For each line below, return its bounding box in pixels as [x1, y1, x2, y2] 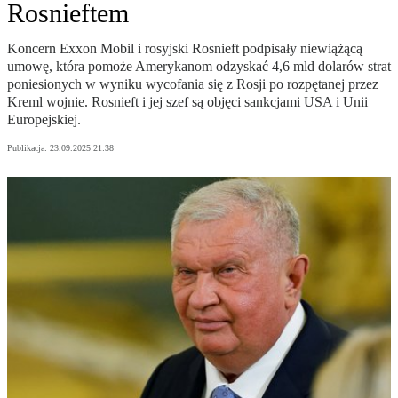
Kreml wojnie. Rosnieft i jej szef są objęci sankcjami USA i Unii [7, 94, 368, 110]
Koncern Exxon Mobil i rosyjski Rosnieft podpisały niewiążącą [7, 41, 362, 57]
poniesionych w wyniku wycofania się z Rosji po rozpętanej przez [7, 76, 378, 92]
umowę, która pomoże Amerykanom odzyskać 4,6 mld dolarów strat [7, 59, 391, 75]
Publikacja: [7, 143, 50, 154]
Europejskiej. [7, 112, 81, 128]
